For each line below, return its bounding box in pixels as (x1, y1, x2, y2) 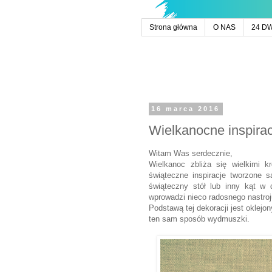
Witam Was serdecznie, (149, 149, 233, 158)
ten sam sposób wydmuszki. (149, 214, 250, 224)
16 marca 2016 (151, 105, 220, 113)
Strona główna (149, 23, 197, 32)
